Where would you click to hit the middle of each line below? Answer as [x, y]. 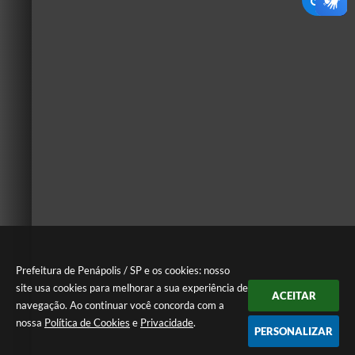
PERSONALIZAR [294, 331]
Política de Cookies [87, 323]
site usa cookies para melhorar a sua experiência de [132, 288]
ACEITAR [294, 296]
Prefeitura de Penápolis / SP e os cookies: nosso [123, 270]
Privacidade [167, 323]
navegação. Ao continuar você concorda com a [120, 305]
